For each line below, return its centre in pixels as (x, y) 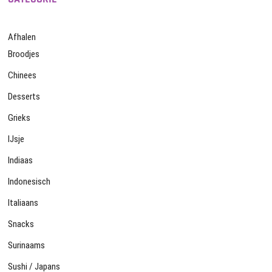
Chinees (22, 76)
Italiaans (23, 203)
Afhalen (22, 37)
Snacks (21, 224)
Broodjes (24, 54)
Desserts (24, 97)
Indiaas (21, 161)
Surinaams (27, 246)
